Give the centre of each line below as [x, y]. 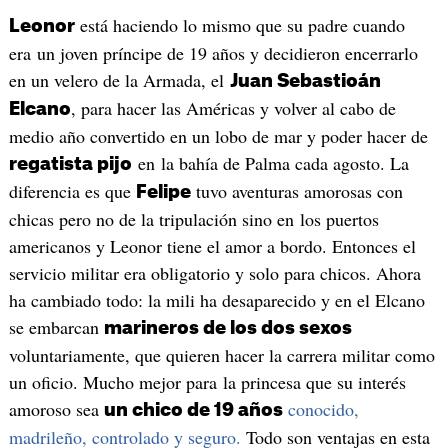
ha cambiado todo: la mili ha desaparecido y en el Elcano [216, 300]
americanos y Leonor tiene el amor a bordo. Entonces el [212, 246]
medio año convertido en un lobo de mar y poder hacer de [218, 136]
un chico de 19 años [193, 410]
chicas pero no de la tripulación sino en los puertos [193, 219]
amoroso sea [56, 409]
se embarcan [56, 327]
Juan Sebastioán [305, 81]
